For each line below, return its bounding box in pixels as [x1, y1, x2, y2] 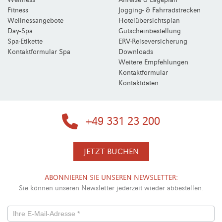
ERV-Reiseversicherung [118, 37, 187, 46]
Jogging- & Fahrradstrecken [118, 6, 201, 14]
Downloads [118, 48, 153, 56]
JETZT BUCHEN [83, 147, 139, 156]
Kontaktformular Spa [7, 48, 70, 56]
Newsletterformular [7, 207, 109, 221]
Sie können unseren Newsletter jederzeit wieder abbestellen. [18, 184, 204, 192]
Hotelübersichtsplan [118, 16, 180, 25]
